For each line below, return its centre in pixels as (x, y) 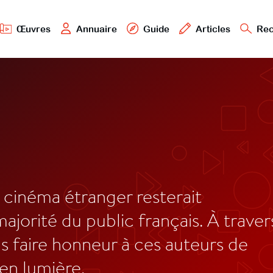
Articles (213, 29)
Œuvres (33, 29)
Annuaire (97, 29)
